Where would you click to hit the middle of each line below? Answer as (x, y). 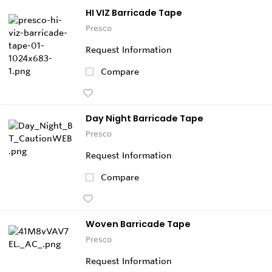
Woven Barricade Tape (138, 224)
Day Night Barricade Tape (144, 118)
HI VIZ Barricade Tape (134, 12)
